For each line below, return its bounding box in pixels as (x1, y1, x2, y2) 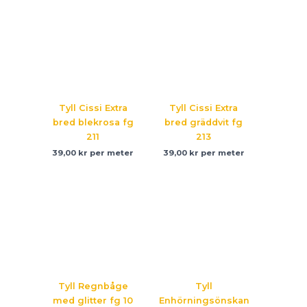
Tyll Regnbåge (58, 281, 128, 292)
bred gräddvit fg (164, 116, 243, 127)
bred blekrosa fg (52, 116, 134, 127)
